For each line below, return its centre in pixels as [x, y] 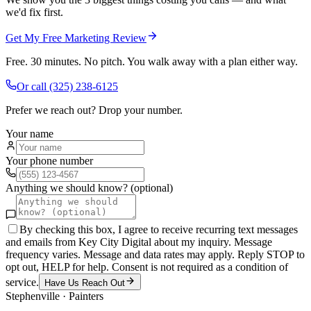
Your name [30, 133]
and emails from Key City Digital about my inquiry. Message [139, 242]
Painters [86, 296]
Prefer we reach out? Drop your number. [94, 110]
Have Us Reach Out [85, 283]
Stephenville [33, 296]
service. [22, 282]
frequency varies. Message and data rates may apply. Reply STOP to [155, 254]
